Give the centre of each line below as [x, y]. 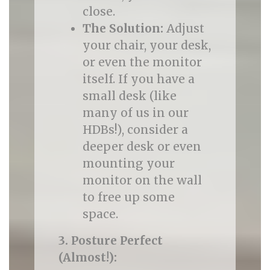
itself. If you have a [138, 79]
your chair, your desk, [146, 45]
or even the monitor [142, 62]
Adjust [184, 28]
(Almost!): [87, 257]
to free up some [128, 197]
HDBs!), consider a [135, 130]
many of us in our [135, 113]
